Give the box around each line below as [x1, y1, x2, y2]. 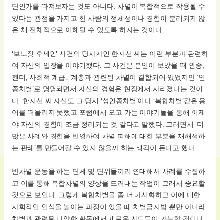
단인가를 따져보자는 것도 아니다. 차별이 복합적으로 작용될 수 [12, 2, 205, 10]
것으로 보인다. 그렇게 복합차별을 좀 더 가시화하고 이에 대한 [12, 191, 200, 199]
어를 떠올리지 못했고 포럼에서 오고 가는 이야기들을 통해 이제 [12, 108, 205, 116]
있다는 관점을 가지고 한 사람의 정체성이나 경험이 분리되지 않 [12, 14, 205, 22]
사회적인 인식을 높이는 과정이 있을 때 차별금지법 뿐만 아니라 [12, 202, 205, 211]
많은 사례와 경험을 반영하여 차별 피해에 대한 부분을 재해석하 [12, 132, 205, 140]
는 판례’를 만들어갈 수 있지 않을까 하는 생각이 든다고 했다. [12, 143, 197, 152]
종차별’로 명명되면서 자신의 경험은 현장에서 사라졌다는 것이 [12, 84, 203, 93]
